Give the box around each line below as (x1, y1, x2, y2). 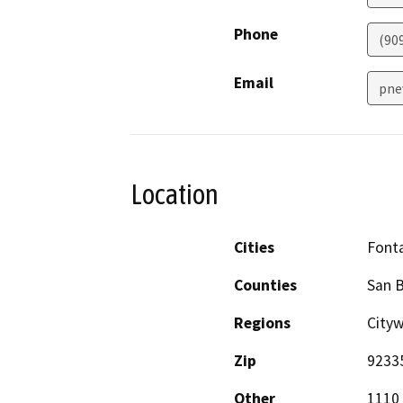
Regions (234, 312, 291, 333)
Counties (234, 274, 297, 295)
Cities (234, 237, 274, 257)
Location (130, 178, 219, 211)
